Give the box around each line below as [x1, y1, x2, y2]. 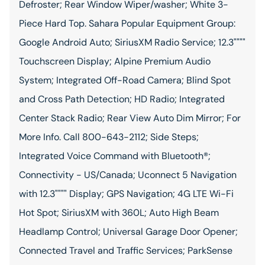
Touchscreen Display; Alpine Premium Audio [19, 55, 211, 67]
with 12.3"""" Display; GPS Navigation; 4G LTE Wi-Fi [19, 188, 234, 200]
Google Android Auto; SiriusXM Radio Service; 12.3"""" [19, 36, 245, 49]
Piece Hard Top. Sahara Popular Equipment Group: [19, 17, 235, 30]
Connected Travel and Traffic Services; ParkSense [19, 244, 232, 257]
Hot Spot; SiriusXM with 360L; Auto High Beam [19, 206, 219, 219]
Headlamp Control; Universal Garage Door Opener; [19, 225, 238, 238]
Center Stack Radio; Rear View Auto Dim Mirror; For [19, 112, 241, 124]
